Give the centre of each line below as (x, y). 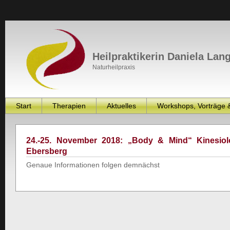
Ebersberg (47, 151)
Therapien (69, 106)
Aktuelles (121, 106)
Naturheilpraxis (114, 67)
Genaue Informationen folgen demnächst (93, 165)
